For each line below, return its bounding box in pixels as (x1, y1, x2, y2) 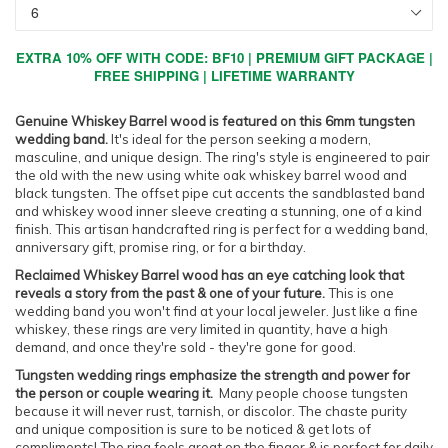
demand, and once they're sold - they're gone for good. (15, 339, 356, 355)
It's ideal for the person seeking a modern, (108, 131, 371, 147)
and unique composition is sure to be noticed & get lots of (15, 421, 371, 437)
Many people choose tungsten (219, 385, 408, 401)
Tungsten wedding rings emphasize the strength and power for (15, 367, 410, 383)
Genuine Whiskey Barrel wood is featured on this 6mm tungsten (15, 113, 415, 129)
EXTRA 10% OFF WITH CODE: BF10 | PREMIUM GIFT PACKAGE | (15, 48, 433, 67)
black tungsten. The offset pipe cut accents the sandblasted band (15, 185, 425, 201)
